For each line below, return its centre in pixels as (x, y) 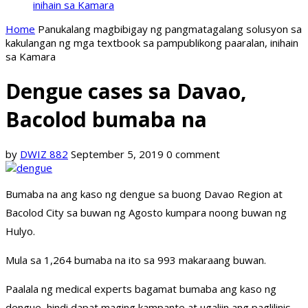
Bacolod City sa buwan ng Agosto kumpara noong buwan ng (146, 213)
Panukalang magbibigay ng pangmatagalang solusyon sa (170, 29)
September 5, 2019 (117, 154)
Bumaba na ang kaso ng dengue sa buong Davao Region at (144, 194)
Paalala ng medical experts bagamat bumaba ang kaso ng (141, 289)
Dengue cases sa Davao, (126, 91)
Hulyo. (20, 231)
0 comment (193, 154)
